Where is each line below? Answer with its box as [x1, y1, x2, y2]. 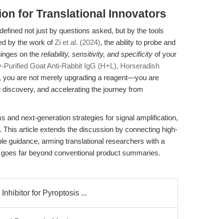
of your [153, 50, 176, 58]
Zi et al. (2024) [55, 38, 100, 46]
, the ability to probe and [100, 38, 175, 46]
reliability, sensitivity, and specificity [41, 50, 153, 58]
